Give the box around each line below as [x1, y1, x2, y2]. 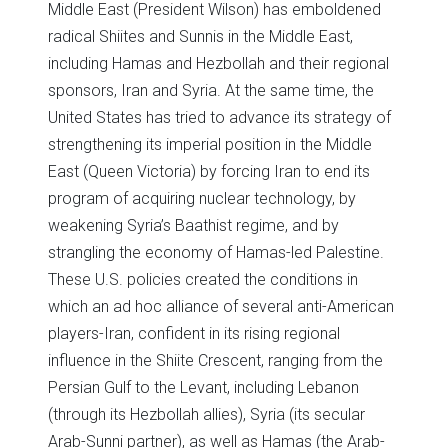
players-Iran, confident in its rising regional [48, 323, 340, 343]
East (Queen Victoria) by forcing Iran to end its [48, 161, 370, 181]
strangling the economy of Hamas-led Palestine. [48, 242, 384, 262]
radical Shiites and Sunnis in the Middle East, [48, 26, 353, 46]
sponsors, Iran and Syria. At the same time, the [48, 80, 374, 100]
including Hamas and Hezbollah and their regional [48, 53, 389, 73]
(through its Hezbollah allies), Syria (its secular [48, 404, 365, 424]
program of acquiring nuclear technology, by [48, 188, 356, 208]
